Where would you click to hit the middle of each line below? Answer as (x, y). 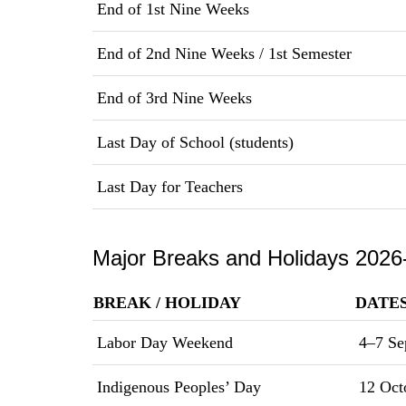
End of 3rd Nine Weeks (172, 97)
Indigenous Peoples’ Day (177, 387)
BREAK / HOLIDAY (167, 302)
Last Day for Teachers (168, 186)
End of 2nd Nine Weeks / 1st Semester (222, 53)
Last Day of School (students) (193, 142)
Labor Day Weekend (163, 342)
